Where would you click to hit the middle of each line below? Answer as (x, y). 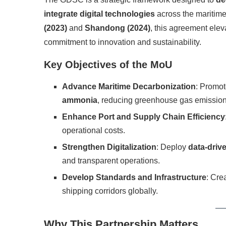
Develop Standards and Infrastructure (134, 178)
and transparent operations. (111, 161)
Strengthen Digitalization (109, 147)
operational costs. (94, 131)
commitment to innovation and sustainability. (123, 42)
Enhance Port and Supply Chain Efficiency (144, 117)
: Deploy (172, 147)
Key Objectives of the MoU (108, 65)
